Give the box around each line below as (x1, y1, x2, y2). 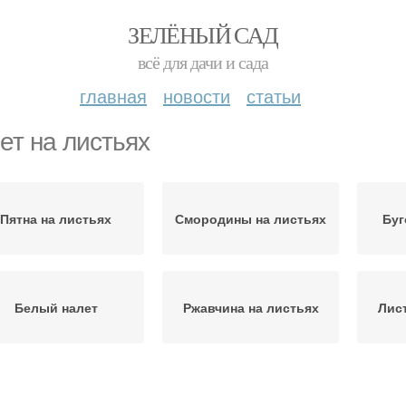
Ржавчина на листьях (182, 298, 319, 316)
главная (80, 82, 147, 109)
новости (163, 82, 230, 109)
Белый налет (14, 298, 98, 316)
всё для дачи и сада (138, 50, 268, 74)
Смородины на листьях (175, 209, 326, 227)
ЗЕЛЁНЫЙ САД (128, 19, 278, 50)
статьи (246, 82, 301, 109)
